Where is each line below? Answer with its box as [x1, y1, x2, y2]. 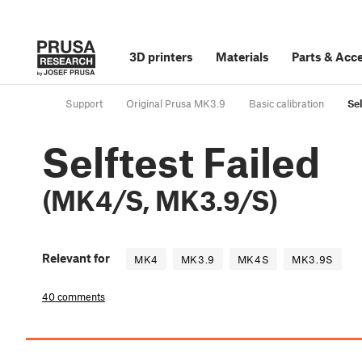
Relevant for [42, 250, 110, 266]
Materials [216, 49, 269, 64]
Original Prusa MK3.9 [126, 97, 225, 111]
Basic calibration [249, 97, 324, 111]
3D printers [129, 49, 193, 64]
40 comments [42, 290, 105, 304]
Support [65, 97, 103, 111]
